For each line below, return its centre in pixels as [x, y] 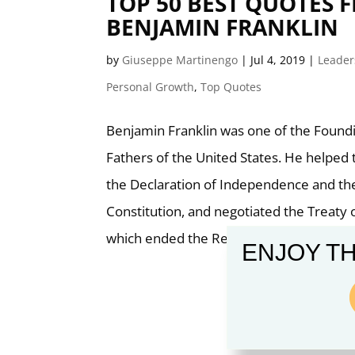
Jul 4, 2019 [278, 60]
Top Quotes [231, 87]
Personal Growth [151, 87]
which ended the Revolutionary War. [218, 238]
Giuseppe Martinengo [180, 60]
